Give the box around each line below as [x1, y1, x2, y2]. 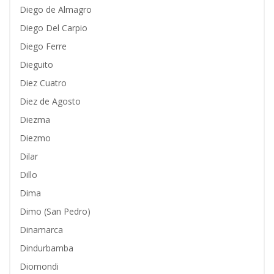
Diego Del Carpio [20, 22, 87, 34]
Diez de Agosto [20, 95, 81, 107]
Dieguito [20, 59, 53, 70]
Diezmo [20, 132, 51, 144]
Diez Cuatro [20, 77, 67, 89]
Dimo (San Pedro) [20, 206, 91, 217]
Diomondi [20, 261, 59, 272]
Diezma [20, 114, 50, 125]
